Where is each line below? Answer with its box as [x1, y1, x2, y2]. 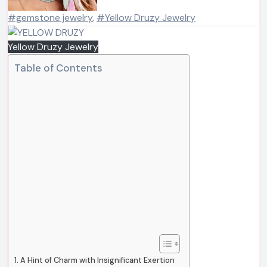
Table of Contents [14, 61, 103, 74]
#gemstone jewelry [8, 11, 92, 24]
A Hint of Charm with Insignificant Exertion [20, 254, 175, 265]
